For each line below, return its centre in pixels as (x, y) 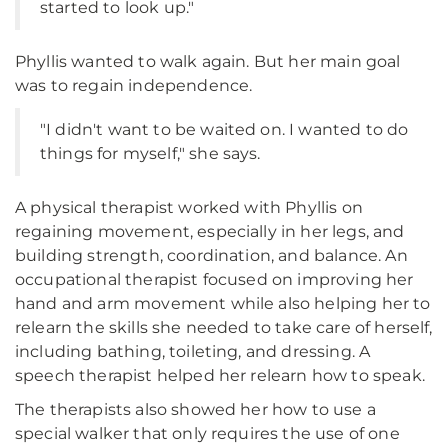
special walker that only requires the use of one (207, 433)
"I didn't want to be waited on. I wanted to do (224, 129)
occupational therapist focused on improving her (214, 279)
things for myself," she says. (150, 153)
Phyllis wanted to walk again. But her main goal (208, 61)
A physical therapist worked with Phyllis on (189, 207)
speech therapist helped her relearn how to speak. (220, 375)
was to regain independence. (134, 85)
